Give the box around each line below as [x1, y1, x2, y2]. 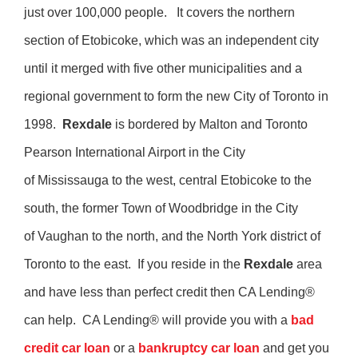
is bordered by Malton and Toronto [112, 117, 308, 131]
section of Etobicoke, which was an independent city [24, 34, 319, 47]
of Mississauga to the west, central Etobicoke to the [24, 173, 312, 187]
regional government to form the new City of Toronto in [24, 89, 328, 103]
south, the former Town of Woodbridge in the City [24, 201, 298, 215]
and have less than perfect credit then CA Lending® [24, 285, 315, 299]
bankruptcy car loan [138, 341, 260, 355]
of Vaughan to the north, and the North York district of [24, 229, 320, 243]
